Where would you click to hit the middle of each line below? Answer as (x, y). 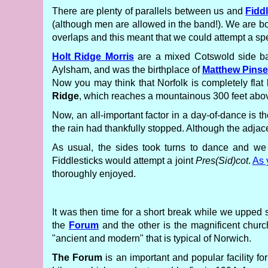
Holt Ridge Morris (93, 57)
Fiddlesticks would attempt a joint (124, 161)
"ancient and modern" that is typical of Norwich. (152, 238)
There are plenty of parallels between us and (149, 11)
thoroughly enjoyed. (94, 174)
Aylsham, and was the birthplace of (127, 70)
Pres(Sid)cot (222, 161)
